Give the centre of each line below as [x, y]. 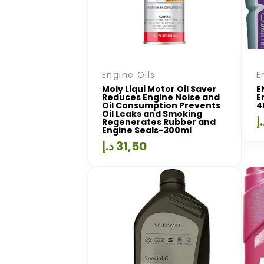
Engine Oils [129, 75]
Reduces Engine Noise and [161, 97]
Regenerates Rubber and [159, 122]
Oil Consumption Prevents [161, 105]
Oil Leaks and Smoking [152, 114]
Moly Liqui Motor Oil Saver [159, 89]
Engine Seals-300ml [147, 130]
